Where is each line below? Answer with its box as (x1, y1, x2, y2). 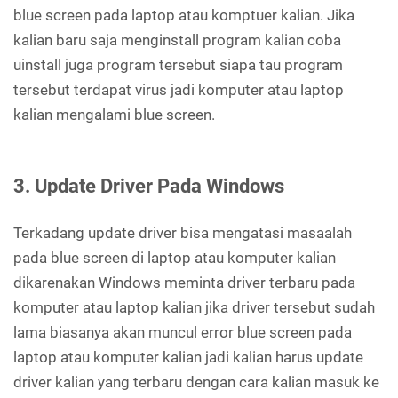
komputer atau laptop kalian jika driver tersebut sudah (13, 298, 375, 317)
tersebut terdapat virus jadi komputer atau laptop (13, 81, 344, 99)
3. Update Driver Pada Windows (13, 174, 284, 198)
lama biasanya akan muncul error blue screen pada (13, 323, 352, 342)
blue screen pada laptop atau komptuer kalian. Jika (13, 6, 354, 25)
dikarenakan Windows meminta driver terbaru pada (13, 274, 355, 292)
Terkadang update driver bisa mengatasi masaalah (13, 224, 352, 243)
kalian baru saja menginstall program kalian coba (13, 31, 341, 50)
